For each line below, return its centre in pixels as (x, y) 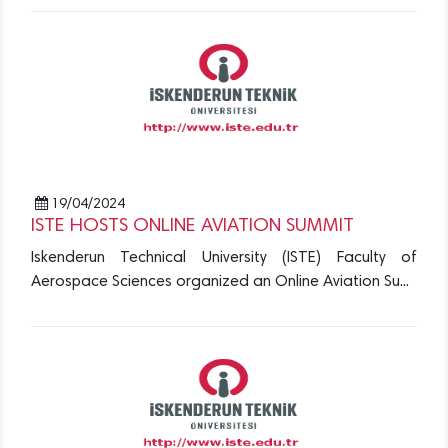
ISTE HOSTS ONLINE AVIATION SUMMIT (192, 227)
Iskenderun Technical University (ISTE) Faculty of (224, 258)
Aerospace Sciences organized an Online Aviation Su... (220, 282)
